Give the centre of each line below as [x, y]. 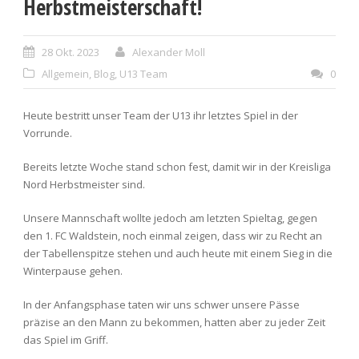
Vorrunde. [48, 133]
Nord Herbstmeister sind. [84, 184]
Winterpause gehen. [73, 270]
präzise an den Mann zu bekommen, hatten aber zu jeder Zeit [174, 322]
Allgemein [65, 73]
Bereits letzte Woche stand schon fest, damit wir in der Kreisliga [177, 166]
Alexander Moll [169, 52]
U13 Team [143, 73]
